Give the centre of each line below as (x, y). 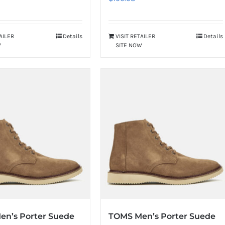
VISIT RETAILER (135, 36)
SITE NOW (129, 45)
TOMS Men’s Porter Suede (162, 216)
